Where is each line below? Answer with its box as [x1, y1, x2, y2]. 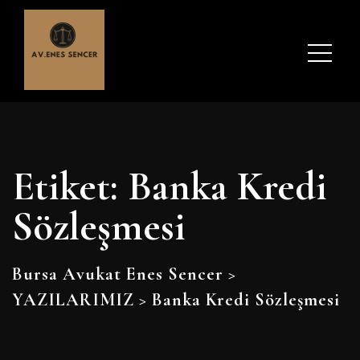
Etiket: [12, 162, 128, 211]
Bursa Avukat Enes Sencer [12, 264, 223, 284]
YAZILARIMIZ [12, 289, 134, 310]
